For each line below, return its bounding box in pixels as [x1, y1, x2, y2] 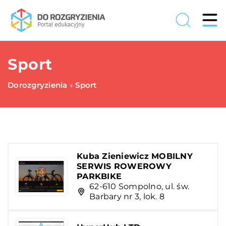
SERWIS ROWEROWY [77, 161, 172, 171]
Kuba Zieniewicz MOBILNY [77, 151, 193, 161]
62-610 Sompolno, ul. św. [89, 182, 189, 191]
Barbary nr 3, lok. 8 [89, 192, 164, 201]
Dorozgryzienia [8, 80, 68, 90]
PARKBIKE [77, 172, 122, 181]
